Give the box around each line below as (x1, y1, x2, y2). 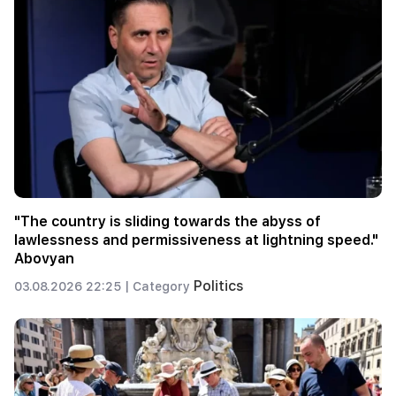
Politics (194, 278, 244, 295)
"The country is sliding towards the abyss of (14, 213, 321, 231)
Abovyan (14, 250, 74, 268)
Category (133, 279, 194, 294)
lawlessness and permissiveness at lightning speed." (14, 232, 378, 249)
